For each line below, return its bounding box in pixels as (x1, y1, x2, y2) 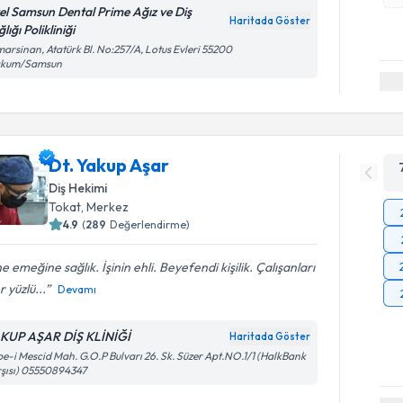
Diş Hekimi (49, 179, 108, 196)
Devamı (58, 282, 97, 296)
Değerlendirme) (110, 217, 191, 231)
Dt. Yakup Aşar (49, 153, 170, 176)
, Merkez (81, 198, 130, 215)
